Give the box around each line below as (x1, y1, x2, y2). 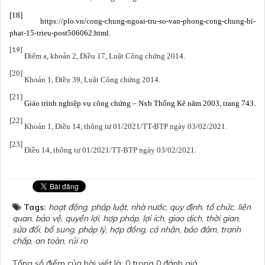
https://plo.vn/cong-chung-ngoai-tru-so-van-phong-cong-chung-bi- (22, 16, 256, 25)
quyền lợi (65, 213, 99, 224)
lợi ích (143, 213, 164, 224)
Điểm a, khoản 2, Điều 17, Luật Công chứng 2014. (24, 51, 185, 60)
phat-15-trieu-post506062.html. (9, 28, 111, 37)
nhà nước (131, 202, 166, 213)
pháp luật (91, 202, 127, 213)
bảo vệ (35, 213, 61, 224)
